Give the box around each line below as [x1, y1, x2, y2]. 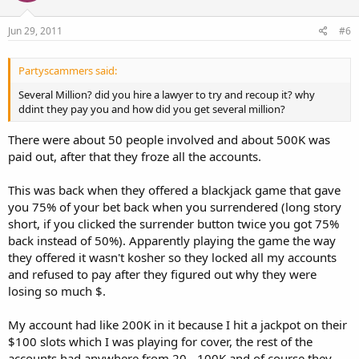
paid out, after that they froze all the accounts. [8, 147, 261, 164]
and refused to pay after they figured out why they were [8, 265, 317, 282]
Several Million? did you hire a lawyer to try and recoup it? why [18, 87, 315, 103]
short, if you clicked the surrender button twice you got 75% [8, 215, 339, 232]
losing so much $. [8, 282, 106, 299]
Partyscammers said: [18, 63, 117, 79]
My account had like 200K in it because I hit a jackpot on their [8, 316, 347, 333]
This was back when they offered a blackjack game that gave [8, 181, 341, 198]
